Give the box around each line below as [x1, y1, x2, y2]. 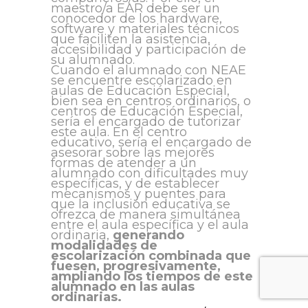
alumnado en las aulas [51, 279, 195, 295]
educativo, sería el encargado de [51, 135, 252, 151]
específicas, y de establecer [51, 176, 219, 192]
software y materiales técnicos [51, 21, 239, 37]
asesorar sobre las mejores [51, 145, 214, 161]
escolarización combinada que [51, 248, 251, 264]
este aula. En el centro [51, 124, 187, 140]
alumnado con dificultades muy [51, 166, 248, 181]
